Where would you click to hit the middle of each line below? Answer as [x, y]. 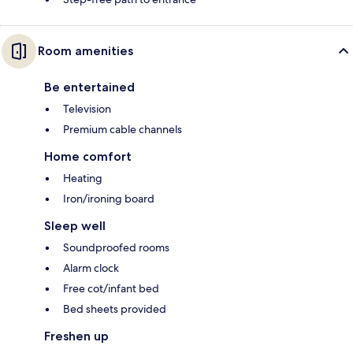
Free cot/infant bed [111, 289]
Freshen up [76, 336]
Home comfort [88, 157]
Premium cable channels [123, 130]
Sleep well [75, 226]
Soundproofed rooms [116, 248]
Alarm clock [91, 268]
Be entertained [89, 87]
